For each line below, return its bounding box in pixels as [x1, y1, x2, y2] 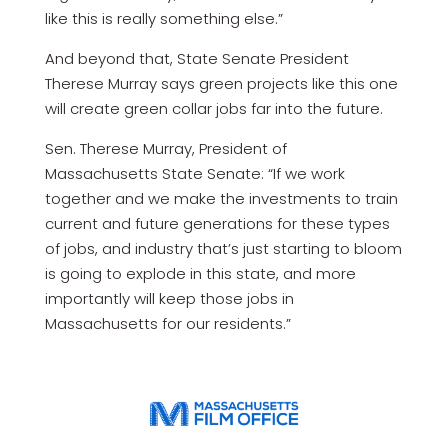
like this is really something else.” [44, 7, 283, 29]
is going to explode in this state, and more [44, 262, 356, 284]
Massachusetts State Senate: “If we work [44, 162, 345, 184]
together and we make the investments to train [44, 187, 398, 209]
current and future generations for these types [44, 212, 390, 234]
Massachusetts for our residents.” [44, 312, 291, 334]
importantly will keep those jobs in [44, 287, 294, 309]
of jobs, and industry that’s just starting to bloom [44, 237, 402, 259]
